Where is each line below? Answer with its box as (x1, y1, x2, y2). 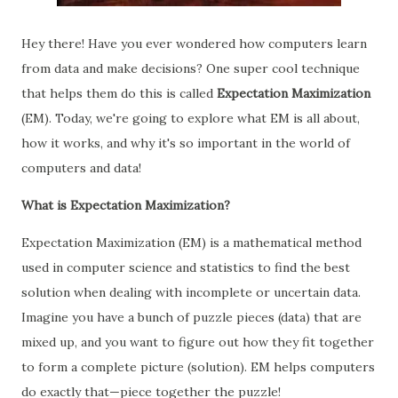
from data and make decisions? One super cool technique (21, 60, 360, 76)
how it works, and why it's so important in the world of (21, 135, 350, 151)
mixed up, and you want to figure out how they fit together (21, 334, 374, 350)
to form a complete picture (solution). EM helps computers (21, 359, 375, 375)
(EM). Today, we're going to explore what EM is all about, (21, 110, 360, 126)
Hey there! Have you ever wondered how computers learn (21, 36, 367, 52)
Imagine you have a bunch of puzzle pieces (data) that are (21, 309, 362, 325)
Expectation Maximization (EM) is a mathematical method (21, 235, 362, 251)
